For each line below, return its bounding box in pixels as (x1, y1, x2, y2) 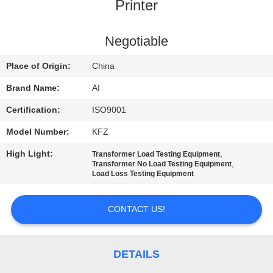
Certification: (6, 105, 61, 115)
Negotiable (105, 34, 168, 49)
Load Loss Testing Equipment (92, 169, 194, 179)
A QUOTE (3, 188, 82, 208)
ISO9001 (92, 105, 127, 115)
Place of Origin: (6, 61, 71, 71)
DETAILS (113, 247, 160, 260)
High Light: (6, 149, 54, 159)
